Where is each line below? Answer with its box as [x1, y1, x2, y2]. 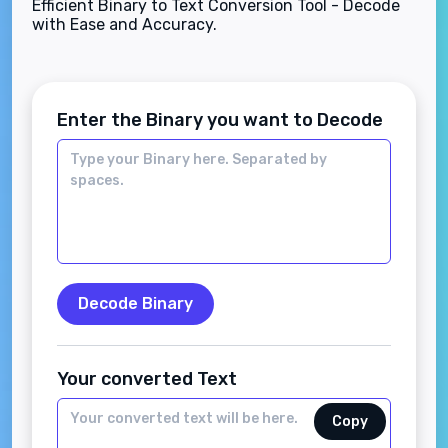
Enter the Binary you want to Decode [57, 109, 383, 131]
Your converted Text [57, 368, 237, 390]
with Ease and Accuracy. [32, 15, 217, 34]
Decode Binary [78, 294, 193, 313]
